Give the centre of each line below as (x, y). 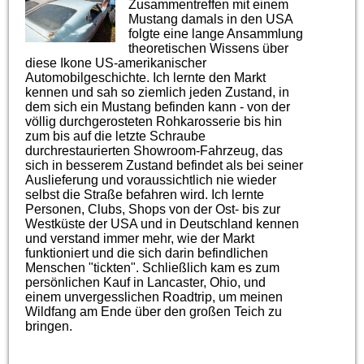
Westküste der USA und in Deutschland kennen (162, 223)
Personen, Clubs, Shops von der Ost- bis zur (153, 209)
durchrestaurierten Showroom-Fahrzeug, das (154, 150)
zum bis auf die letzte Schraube (116, 136)
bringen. (49, 326)
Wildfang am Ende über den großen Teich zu (154, 311)
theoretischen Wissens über (209, 48)
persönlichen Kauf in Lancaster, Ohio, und (146, 282)
